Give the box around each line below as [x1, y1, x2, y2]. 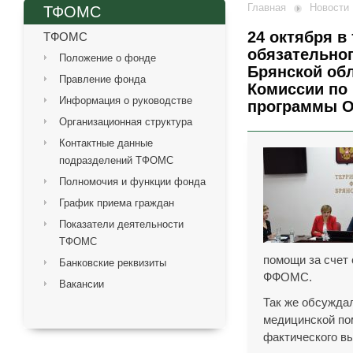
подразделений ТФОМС [59, 154, 173, 166]
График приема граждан [59, 197, 174, 209]
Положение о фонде [59, 52, 156, 64]
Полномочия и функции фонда [59, 176, 206, 188]
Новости [310, 2, 350, 13]
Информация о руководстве [59, 95, 192, 106]
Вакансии [59, 278, 104, 290]
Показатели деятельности [59, 218, 184, 230]
